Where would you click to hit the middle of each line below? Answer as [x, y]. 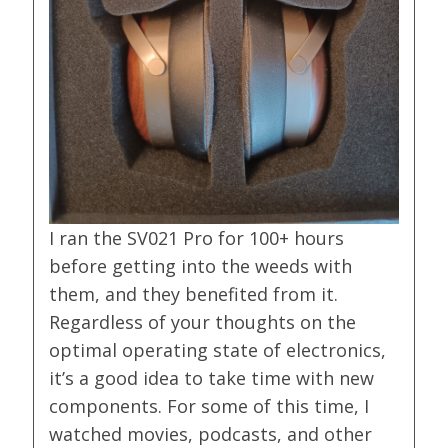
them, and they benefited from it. [194, 294]
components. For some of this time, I [209, 406]
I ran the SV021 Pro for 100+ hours [197, 238]
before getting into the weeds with [201, 266]
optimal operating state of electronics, [218, 350]
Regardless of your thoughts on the [203, 322]
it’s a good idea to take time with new [212, 378]
